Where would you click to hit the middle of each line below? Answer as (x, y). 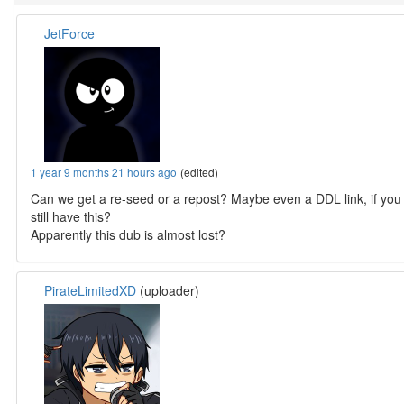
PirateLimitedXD (91, 290)
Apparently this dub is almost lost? (129, 234)
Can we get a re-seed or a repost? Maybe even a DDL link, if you (216, 198)
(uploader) (168, 290)
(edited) (200, 171)
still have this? (71, 216)
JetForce (70, 33)
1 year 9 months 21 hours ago (104, 171)
